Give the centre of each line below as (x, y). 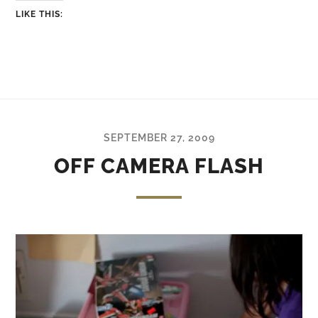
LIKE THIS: (40, 14)
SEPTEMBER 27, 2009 (159, 137)
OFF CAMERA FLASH (159, 166)
